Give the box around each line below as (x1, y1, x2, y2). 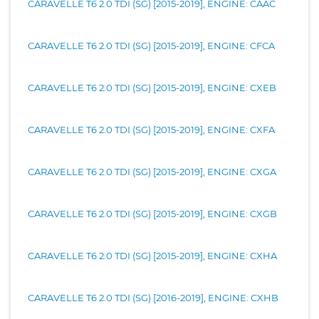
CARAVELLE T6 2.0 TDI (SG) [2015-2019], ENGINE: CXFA (28, 123, 275, 135)
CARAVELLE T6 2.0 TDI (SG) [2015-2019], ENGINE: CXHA (28, 249, 277, 261)
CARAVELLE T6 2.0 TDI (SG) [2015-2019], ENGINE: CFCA (28, 39, 275, 51)
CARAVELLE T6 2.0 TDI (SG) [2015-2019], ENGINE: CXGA (28, 165, 276, 177)
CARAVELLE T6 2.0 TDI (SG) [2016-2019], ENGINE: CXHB (28, 291, 278, 303)
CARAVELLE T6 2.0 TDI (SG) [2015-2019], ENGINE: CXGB (28, 207, 277, 219)
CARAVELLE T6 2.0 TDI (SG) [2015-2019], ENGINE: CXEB (28, 81, 276, 93)
